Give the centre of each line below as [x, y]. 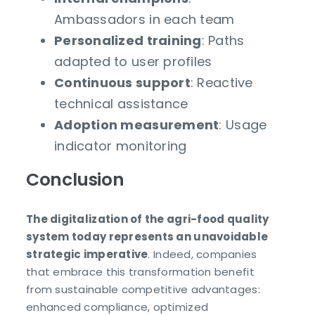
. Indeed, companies [202, 254]
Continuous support [122, 83]
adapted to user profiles [133, 62]
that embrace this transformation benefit [140, 271]
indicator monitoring [121, 146]
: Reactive [221, 83]
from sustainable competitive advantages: [143, 289]
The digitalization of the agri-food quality [148, 219]
